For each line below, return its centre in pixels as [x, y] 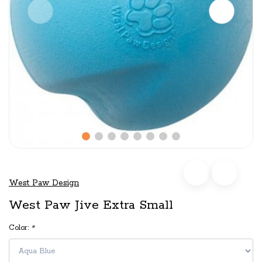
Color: [20, 228]
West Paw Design [44, 183]
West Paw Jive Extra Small [91, 206]
